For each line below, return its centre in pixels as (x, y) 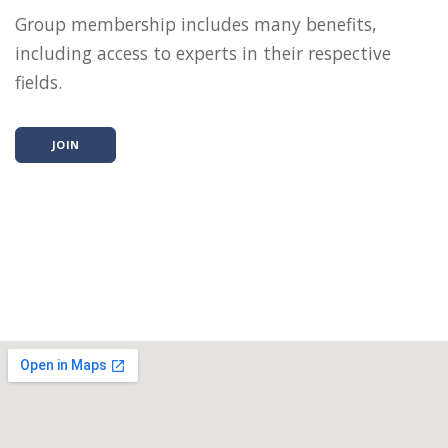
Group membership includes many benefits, (196, 23)
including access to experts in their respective (203, 52)
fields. (38, 81)
